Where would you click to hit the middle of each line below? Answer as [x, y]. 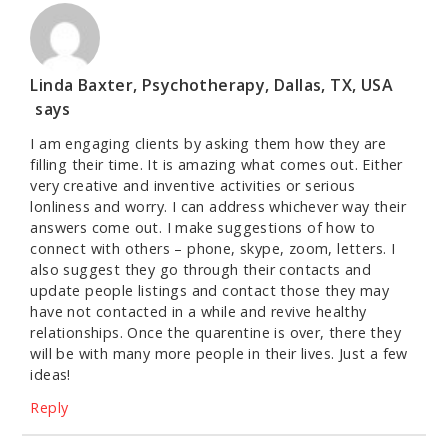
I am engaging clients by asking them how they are [208, 144]
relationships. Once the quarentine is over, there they [215, 333]
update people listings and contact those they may [209, 291]
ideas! [50, 375]
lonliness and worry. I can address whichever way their [218, 207]
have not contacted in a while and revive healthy [198, 312]
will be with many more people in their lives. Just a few [219, 354]
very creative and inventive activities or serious [192, 186]
